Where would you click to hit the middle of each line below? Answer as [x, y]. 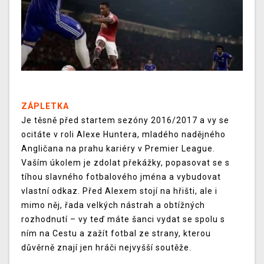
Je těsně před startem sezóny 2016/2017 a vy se [125, 121]
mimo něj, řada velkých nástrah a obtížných [113, 205]
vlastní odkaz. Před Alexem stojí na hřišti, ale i [119, 191]
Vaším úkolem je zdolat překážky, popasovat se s [126, 163]
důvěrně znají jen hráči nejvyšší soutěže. [106, 248]
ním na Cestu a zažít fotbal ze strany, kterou [116, 234]
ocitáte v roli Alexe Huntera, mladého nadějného [123, 135]
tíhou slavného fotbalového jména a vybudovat [121, 177]
